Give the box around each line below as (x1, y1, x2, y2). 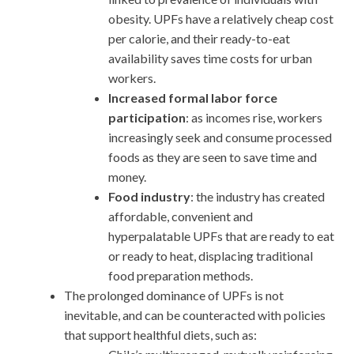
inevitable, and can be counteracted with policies (64, 307, 326, 322)
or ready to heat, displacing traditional (108, 247, 313, 263)
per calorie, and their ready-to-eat (108, 30, 290, 46)
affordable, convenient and (108, 208, 253, 224)
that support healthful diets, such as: (64, 326, 257, 342)
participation (108, 109, 186, 125)
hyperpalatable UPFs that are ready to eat (108, 228, 334, 243)
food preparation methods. (108, 267, 253, 283)
